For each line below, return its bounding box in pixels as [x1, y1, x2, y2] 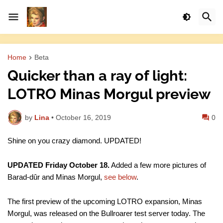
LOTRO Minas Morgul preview [7, 86, 211, 103]
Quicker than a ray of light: [7, 67, 187, 85]
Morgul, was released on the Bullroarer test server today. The [7, 209, 205, 218]
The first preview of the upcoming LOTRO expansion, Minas [7, 197, 202, 206]
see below [104, 173, 136, 182]
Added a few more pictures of [110, 161, 206, 170]
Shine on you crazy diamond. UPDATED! [7, 136, 141, 145]
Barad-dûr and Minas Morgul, [7, 173, 104, 182]
